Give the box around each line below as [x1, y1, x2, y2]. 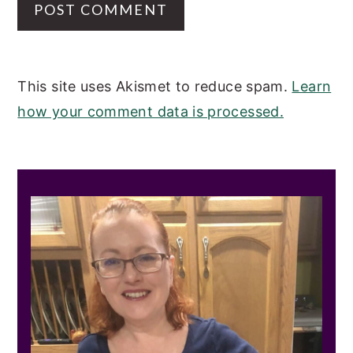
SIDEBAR [17, 196, 133, 225]
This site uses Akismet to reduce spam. [17, 78, 292, 95]
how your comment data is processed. [17, 103, 284, 121]
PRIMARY [17, 169, 139, 197]
